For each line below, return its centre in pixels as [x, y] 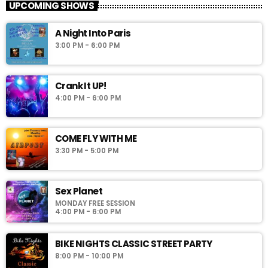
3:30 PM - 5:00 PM [87, 151]
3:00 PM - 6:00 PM [87, 46]
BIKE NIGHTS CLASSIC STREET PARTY [134, 244]
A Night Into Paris [93, 33]
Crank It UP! [81, 86]
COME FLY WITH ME [96, 139]
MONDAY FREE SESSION [95, 204]
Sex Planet [79, 191]
